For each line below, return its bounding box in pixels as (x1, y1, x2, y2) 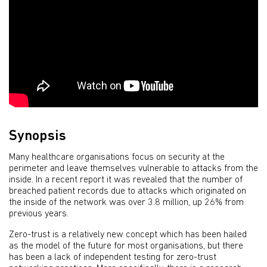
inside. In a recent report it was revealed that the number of (9, 175, 243, 185)
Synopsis (9, 129, 66, 144)
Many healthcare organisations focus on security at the (9, 153, 225, 163)
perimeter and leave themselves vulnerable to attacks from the (9, 164, 258, 174)
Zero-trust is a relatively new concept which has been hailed (9, 230, 247, 240)
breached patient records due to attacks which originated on (9, 187, 246, 197)
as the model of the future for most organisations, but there (9, 241, 243, 252)
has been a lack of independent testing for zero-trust (9, 253, 216, 263)
